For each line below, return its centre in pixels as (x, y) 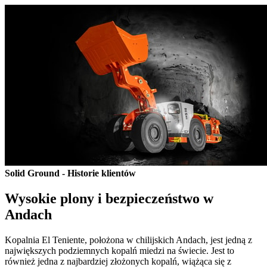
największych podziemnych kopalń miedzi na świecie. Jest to (119, 250)
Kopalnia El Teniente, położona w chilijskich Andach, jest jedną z (128, 240)
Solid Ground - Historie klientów (70, 173)
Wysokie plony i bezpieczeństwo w (109, 198)
